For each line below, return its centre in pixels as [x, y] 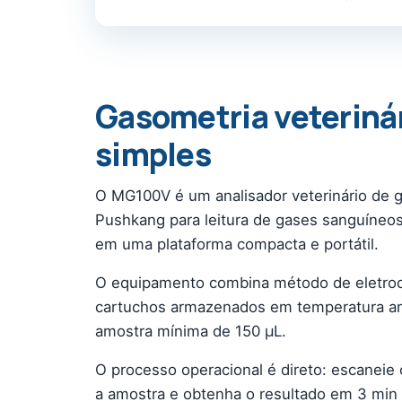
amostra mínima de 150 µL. [191, 331]
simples [153, 154]
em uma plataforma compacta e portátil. [237, 244]
